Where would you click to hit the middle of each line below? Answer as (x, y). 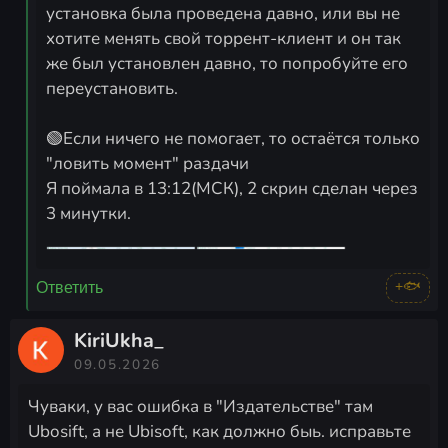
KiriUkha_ (119, 340)
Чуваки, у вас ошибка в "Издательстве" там (200, 406)
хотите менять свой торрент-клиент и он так (223, 38)
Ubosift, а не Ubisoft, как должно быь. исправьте (219, 431)
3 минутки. (88, 213)
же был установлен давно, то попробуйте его (227, 63)
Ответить (69, 287)
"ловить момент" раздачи (147, 163)
